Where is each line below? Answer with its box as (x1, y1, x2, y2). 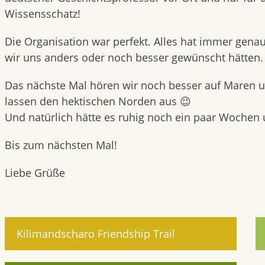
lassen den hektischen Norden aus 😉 (5, 94, 191, 108)
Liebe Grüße (5, 166, 65, 180)
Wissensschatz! (5, 7, 80, 21)
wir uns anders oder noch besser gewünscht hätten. (5, 50, 263, 64)
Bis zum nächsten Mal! (5, 138, 117, 152)
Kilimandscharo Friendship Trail (17, 227, 175, 241)
